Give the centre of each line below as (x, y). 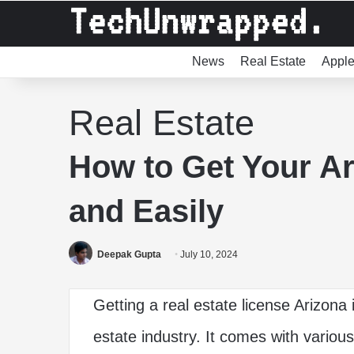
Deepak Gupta (129, 254)
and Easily (146, 211)
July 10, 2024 (209, 254)
